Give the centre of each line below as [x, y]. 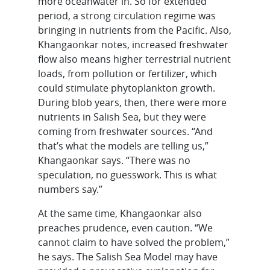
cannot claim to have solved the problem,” [134, 242]
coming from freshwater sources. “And [126, 131]
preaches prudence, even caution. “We [126, 228]
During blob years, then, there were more [133, 102]
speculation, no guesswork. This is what [128, 174]
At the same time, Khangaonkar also [120, 213]
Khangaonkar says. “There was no [115, 160]
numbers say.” [71, 189]
